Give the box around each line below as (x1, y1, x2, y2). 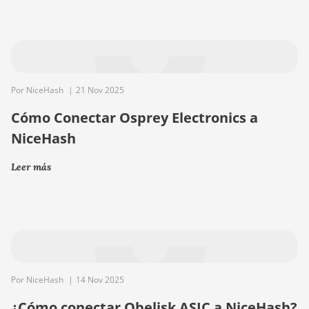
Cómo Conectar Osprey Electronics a (11, 108, 258, 127)
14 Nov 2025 (76, 274, 124, 286)
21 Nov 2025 (76, 84, 124, 96)
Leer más (11, 161, 51, 173)
